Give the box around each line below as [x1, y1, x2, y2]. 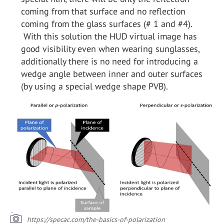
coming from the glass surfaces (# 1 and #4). [21, 17, 192, 29]
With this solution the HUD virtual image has [21, 30, 197, 42]
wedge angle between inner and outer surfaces [21, 67, 202, 79]
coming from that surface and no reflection [21, 5, 185, 17]
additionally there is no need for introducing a [21, 55, 198, 67]
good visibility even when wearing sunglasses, [21, 42, 199, 54]
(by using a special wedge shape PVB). [21, 80, 168, 92]
